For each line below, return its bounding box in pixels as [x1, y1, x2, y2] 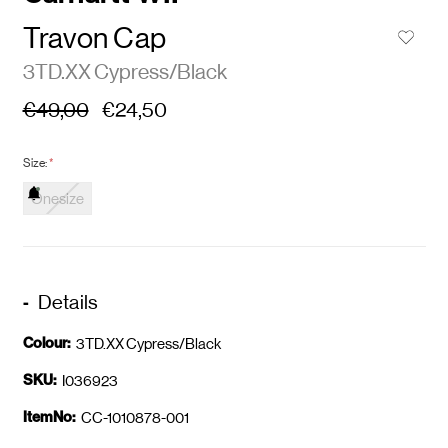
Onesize [30, 190, 84, 208]
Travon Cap [22, 20, 166, 55]
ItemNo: [22, 407, 75, 426]
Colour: [22, 333, 70, 352]
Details [37, 290, 99, 314]
